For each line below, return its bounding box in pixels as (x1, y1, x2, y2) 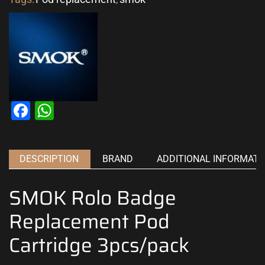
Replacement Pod (9, 206, 170, 238)
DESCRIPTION (20, 153, 79, 164)
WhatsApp (54, 99, 141, 122)
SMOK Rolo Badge (9, 182, 176, 214)
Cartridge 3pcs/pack (9, 230, 189, 261)
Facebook (30, 99, 112, 122)
